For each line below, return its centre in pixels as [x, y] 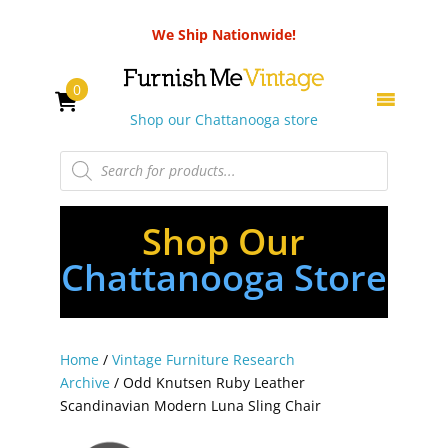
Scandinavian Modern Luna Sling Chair [190, 405]
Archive [84, 382]
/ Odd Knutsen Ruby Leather [207, 382]
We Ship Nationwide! [223, 34]
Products [88, 156]
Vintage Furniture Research [203, 359]
